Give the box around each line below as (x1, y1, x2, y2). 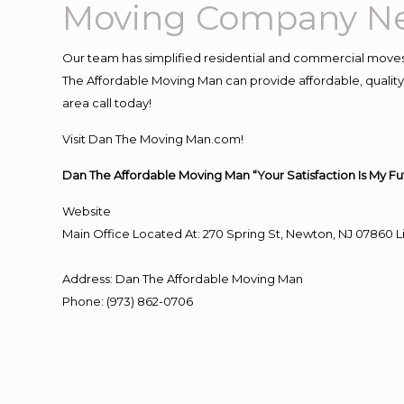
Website (62, 204, 112, 218)
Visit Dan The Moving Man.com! (62, 132, 244, 146)
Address (62, 271, 111, 286)
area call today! (62, 96, 152, 110)
